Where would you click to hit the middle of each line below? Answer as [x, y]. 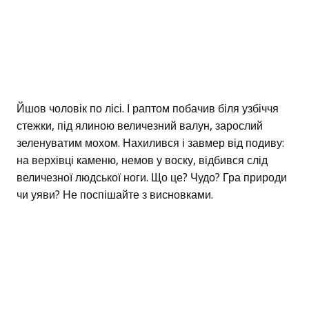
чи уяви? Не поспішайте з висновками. [115, 195]
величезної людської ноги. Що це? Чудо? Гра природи [152, 178]
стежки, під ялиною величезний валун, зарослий [140, 126]
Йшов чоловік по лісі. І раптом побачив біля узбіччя [148, 109]
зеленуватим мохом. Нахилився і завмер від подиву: [150, 143]
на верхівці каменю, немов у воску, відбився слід [142, 161]
